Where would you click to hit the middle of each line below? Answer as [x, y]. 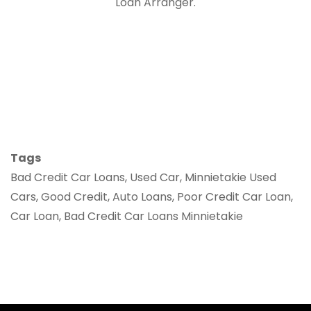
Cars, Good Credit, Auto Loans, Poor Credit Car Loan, [152, 197]
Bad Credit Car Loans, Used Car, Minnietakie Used [143, 177]
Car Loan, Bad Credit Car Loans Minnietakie [127, 216]
